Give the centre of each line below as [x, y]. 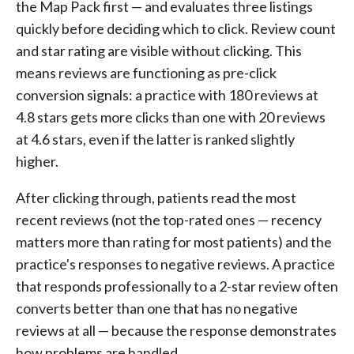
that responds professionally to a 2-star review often [177, 286]
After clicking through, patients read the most [156, 198]
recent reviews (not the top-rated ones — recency [169, 220]
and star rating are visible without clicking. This [159, 51]
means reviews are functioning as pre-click [146, 73]
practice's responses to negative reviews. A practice [175, 264]
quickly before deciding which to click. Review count [176, 28]
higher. [37, 161]
